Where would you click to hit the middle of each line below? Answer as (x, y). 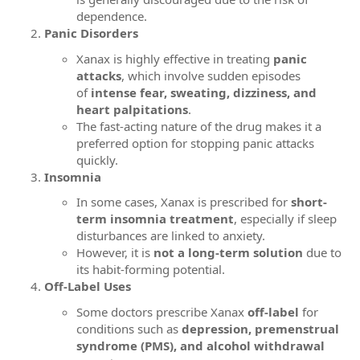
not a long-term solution (228, 252)
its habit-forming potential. (151, 269)
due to (322, 252)
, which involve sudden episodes (211, 75)
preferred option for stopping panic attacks (195, 143)
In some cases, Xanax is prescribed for (184, 202)
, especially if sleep (285, 219)
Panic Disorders (91, 33)
